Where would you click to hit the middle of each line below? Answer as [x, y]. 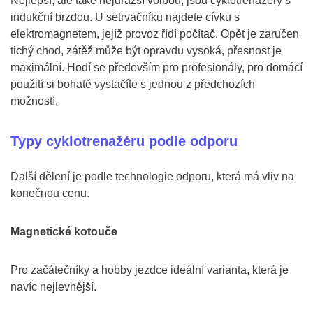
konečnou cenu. [50, 193]
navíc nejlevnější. [53, 287]
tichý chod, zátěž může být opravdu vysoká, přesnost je [146, 51]
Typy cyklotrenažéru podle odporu [124, 141]
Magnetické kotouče [64, 232]
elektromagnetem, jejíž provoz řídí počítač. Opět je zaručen [155, 34]
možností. [34, 101]
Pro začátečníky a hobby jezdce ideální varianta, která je [150, 270]
